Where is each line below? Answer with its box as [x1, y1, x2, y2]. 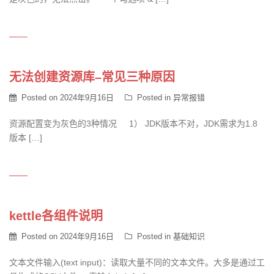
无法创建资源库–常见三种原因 [9, 70, 175, 84]
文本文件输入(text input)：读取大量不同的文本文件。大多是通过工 [9, 257, 265, 267]
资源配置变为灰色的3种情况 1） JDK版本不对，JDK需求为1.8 [9, 119, 257, 128]
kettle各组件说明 [9, 209, 103, 223]
